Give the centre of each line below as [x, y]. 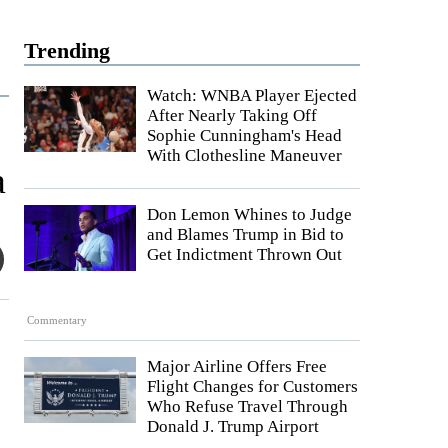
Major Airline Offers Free [237, 367]
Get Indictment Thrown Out [244, 254]
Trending [67, 50]
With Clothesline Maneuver [244, 155]
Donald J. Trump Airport [233, 427]
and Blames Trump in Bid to [245, 234]
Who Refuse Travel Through [247, 407]
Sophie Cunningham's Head [244, 135]
